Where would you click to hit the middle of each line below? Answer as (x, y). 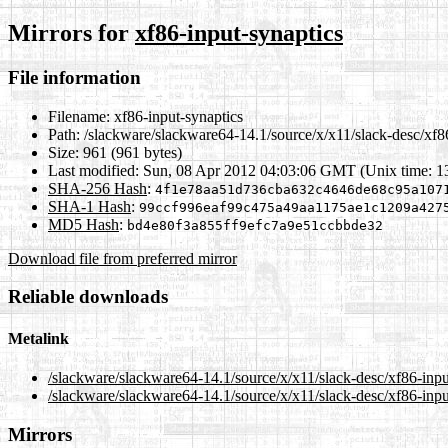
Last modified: (93, 170)
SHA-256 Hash (97, 188)
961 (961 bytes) (130, 152)
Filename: (79, 116)
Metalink (38, 338)
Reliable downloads (88, 297)
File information (74, 77)
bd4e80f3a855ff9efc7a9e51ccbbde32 (255, 225)
